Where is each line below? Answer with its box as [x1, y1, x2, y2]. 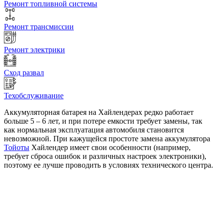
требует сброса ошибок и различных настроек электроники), [4, 152, 206, 161]
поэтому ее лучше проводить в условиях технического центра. [4, 161, 213, 170]
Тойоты [4, 143, 29, 152]
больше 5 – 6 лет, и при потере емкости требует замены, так [4, 117, 202, 126]
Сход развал [4, 68, 44, 77]
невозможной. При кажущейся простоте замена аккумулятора [4, 134, 210, 143]
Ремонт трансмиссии [4, 22, 74, 31]
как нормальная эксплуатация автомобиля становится [4, 126, 184, 134]
